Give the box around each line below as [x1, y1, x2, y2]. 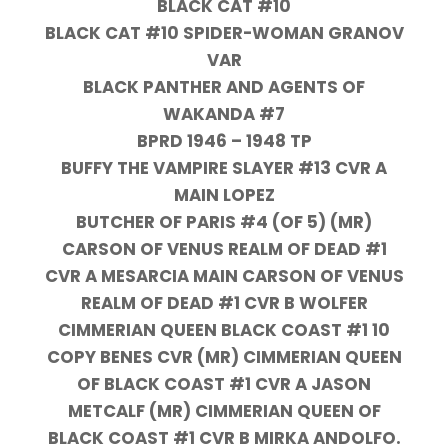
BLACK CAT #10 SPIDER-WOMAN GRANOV [44, 20, 404, 45]
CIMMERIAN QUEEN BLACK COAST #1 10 [58, 317, 390, 342]
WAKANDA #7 [163, 101, 285, 126]
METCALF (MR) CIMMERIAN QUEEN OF [67, 398, 381, 423]
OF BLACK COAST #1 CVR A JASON [77, 371, 371, 396]
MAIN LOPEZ [173, 182, 275, 207]
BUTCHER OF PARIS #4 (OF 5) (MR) [76, 209, 372, 234]
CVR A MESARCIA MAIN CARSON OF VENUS [44, 263, 404, 288]
